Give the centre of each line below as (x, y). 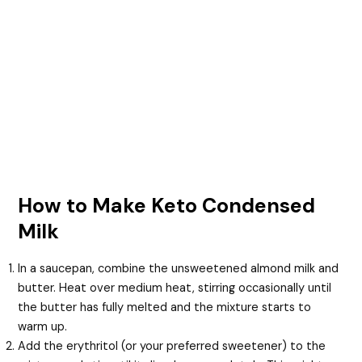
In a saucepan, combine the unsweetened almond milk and (179, 268)
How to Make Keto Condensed (167, 205)
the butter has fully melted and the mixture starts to (165, 307)
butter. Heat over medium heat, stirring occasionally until (175, 288)
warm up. (43, 326)
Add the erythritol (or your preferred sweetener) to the (172, 346)
